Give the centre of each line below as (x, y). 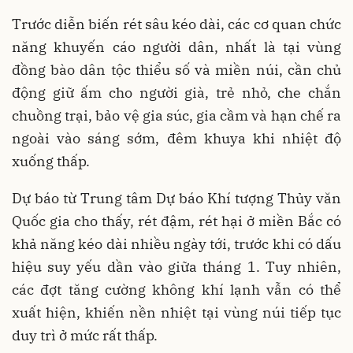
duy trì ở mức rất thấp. (85, 335)
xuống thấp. (51, 161)
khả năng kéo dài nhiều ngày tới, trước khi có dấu (176, 243)
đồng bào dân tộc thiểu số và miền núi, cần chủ (176, 69)
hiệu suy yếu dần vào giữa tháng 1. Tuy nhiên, (176, 266)
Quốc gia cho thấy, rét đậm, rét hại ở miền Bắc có (176, 221)
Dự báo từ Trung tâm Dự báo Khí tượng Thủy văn (176, 198)
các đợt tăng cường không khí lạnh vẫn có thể (176, 289)
